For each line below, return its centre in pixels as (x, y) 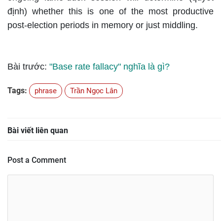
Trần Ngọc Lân (94, 91)
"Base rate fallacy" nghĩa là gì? (110, 66)
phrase (46, 91)
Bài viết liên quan (38, 130)
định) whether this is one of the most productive (110, 11)
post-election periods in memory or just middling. (103, 25)
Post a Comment (37, 160)
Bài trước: (28, 66)
